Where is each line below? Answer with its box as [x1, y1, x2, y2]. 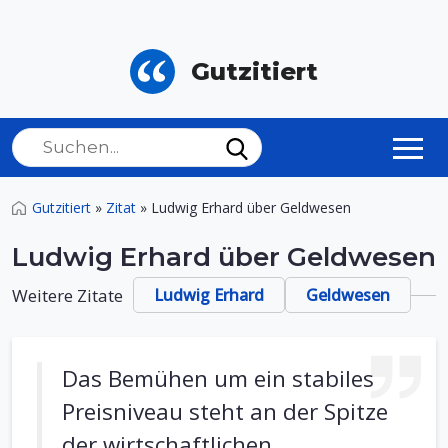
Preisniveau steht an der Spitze [62, 396, 388, 427]
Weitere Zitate [12, 283, 123, 307]
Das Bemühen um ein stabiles [62, 363, 374, 394]
